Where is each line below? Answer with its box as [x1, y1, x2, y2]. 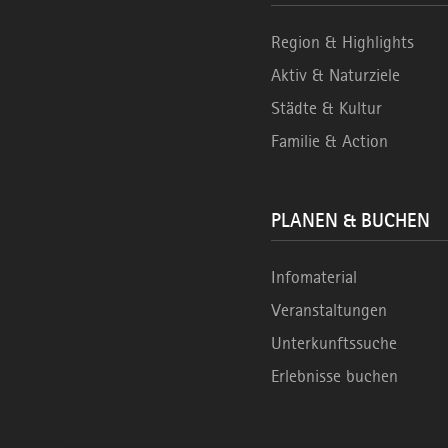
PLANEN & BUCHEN [270, 209, 430, 233]
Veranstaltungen [270, 300, 387, 321]
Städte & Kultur [270, 98, 382, 119]
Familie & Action [270, 131, 388, 152]
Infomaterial [270, 267, 357, 288]
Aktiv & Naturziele [270, 65, 400, 86]
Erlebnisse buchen [270, 366, 398, 387]
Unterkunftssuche [270, 333, 397, 354]
